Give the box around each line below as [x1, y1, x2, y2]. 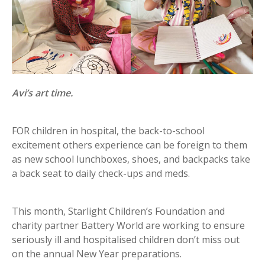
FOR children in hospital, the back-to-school [12, 124, 205, 137]
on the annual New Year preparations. [12, 247, 182, 260]
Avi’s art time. [12, 86, 73, 99]
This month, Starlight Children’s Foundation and [12, 204, 225, 218]
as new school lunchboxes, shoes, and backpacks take [12, 152, 250, 166]
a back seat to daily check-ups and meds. [12, 166, 190, 180]
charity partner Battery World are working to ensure [12, 218, 245, 232]
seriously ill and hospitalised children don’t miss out [12, 232, 240, 246]
